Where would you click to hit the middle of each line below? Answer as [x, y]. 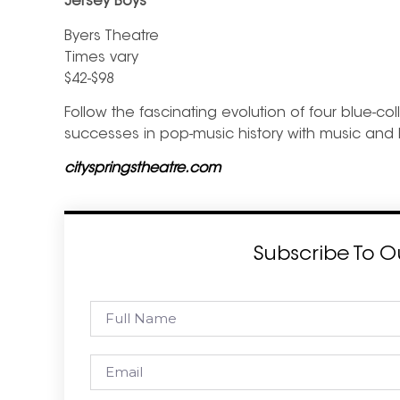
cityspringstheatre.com [142, 169]
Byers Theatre [112, 36]
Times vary [101, 58]
